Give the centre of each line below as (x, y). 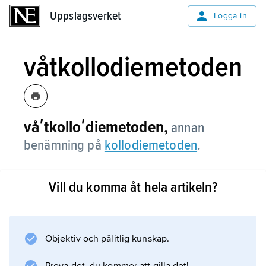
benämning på (64, 145)
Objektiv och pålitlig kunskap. (107, 239)
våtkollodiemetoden (133, 67)
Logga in (230, 16)
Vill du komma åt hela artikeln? (133, 187)
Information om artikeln (113, 217)
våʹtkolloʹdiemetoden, (96, 127)
